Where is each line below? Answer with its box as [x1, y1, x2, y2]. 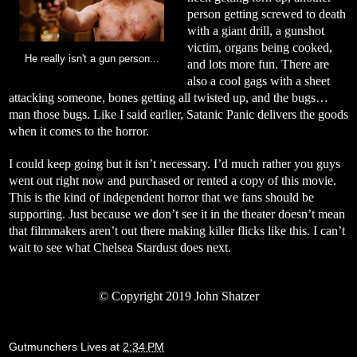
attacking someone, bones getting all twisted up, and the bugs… [9, 90, 328, 104]
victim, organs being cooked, [186, 40, 332, 54]
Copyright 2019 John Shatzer [108, 288, 259, 303]
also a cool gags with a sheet [186, 73, 330, 88]
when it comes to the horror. [9, 124, 149, 138]
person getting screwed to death [186, 6, 346, 21]
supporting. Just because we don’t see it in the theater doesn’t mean [9, 206, 345, 221]
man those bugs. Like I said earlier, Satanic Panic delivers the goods [9, 107, 348, 121]
